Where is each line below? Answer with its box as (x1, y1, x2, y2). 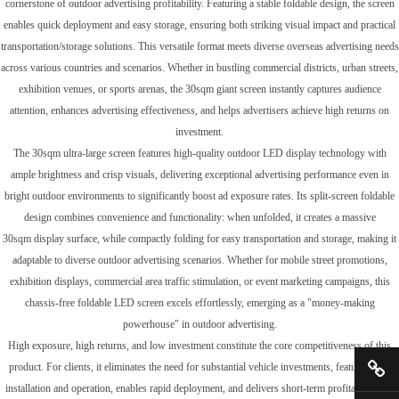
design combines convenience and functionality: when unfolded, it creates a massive (23, 211, 376, 224)
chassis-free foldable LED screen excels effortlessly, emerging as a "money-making (24, 297, 375, 309)
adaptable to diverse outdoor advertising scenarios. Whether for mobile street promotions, (12, 254, 387, 266)
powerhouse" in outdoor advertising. (122, 318, 277, 330)
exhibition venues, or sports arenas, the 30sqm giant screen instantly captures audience (18, 83, 381, 95)
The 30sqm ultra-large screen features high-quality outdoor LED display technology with (12, 147, 387, 159)
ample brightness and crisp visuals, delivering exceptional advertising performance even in (10, 168, 389, 181)
